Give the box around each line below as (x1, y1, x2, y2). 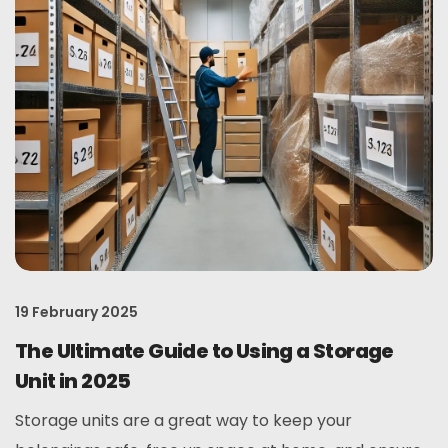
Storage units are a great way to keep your (15, 409, 352, 432)
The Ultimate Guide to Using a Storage (15, 337, 394, 365)
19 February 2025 (15, 302, 138, 322)
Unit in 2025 (15, 367, 131, 395)
